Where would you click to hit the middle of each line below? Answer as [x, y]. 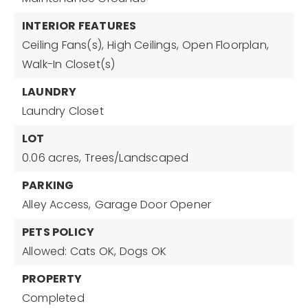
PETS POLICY [58, 232]
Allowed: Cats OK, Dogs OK [94, 251]
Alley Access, [57, 205]
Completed [53, 298]
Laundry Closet [63, 111]
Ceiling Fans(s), [63, 45]
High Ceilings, [143, 45]
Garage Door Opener [153, 205]
